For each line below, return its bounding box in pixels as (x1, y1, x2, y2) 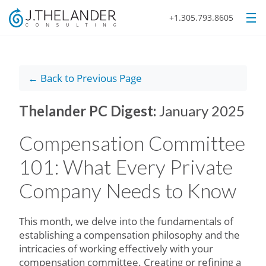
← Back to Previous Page (28, 71, 142, 85)
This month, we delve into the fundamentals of (19, 214, 233, 228)
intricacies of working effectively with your (19, 242, 213, 255)
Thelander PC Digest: (19, 102, 159, 119)
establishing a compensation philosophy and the (19, 228, 240, 242)
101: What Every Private (19, 154, 233, 179)
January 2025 (159, 102, 245, 119)
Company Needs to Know (19, 178, 236, 202)
